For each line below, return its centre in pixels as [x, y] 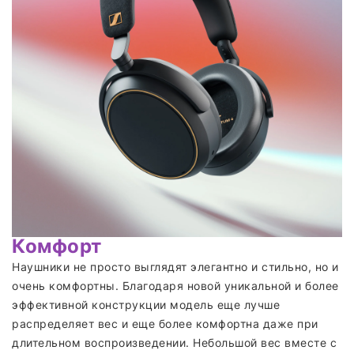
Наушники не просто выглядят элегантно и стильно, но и [175, 266]
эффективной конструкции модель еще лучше [146, 304]
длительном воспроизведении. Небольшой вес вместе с [174, 342]
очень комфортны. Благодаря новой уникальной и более [175, 285]
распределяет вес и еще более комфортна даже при [165, 323]
